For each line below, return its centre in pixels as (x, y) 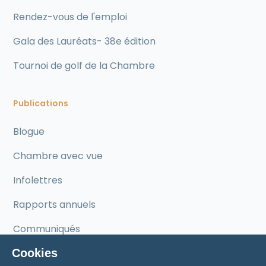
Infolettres (38, 180)
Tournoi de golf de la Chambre (84, 66)
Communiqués (47, 229)
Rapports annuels (55, 205)
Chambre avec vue (58, 156)
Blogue (29, 132)
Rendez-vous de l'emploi (70, 17)
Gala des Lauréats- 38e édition (85, 41)
